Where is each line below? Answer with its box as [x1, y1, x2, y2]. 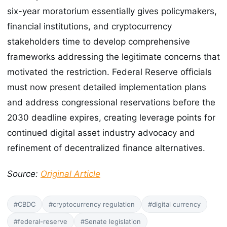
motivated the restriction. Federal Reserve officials [7, 67, 212, 78]
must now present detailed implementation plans [7, 82, 206, 93]
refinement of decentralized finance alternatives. [7, 143, 205, 154]
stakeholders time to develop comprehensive [7, 36, 190, 47]
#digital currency [148, 200, 201, 208]
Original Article [41, 168, 100, 179]
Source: [7, 168, 41, 179]
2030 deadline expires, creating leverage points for [7, 112, 215, 123]
